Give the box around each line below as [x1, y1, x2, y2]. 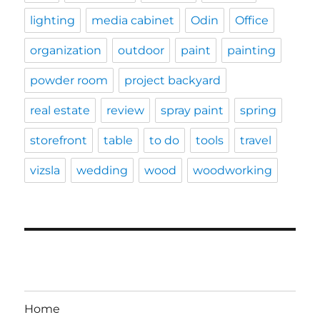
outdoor [118, 44, 165, 58]
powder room [30, 74, 109, 88]
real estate [30, 104, 91, 118]
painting [227, 44, 276, 58]
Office [235, 14, 269, 28]
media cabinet [91, 14, 175, 28]
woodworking [193, 164, 273, 178]
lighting [30, 14, 76, 28]
